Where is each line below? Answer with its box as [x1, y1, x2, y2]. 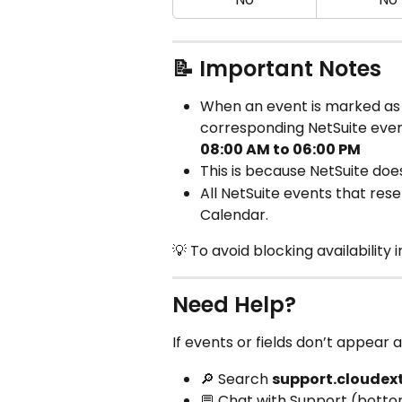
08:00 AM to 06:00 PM [200, 139, 361, 161]
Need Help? [172, 290, 296, 320]
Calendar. [200, 204, 268, 225]
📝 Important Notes [172, 54, 381, 84]
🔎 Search [200, 368, 272, 389]
